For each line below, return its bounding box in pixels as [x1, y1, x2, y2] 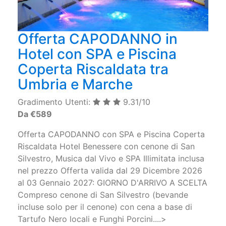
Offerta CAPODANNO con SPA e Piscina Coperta [18, 129, 205, 139]
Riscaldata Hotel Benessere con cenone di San [18, 141, 195, 151]
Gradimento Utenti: [18, 96, 93, 107]
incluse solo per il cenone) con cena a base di [18, 201, 192, 212]
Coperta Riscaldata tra [18, 60, 168, 78]
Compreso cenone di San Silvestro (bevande [18, 189, 188, 200]
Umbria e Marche [18, 75, 133, 93]
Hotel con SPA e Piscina [18, 45, 177, 63]
